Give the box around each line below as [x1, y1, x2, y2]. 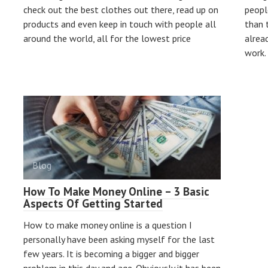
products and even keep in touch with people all [23, 18, 216, 30]
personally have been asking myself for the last [23, 233, 215, 245]
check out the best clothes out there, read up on [23, 4, 218, 16]
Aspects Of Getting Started [23, 196, 163, 211]
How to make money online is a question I [23, 219, 192, 231]
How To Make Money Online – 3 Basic [23, 184, 209, 199]
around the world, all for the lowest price [23, 32, 191, 44]
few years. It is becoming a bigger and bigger [23, 248, 199, 260]
